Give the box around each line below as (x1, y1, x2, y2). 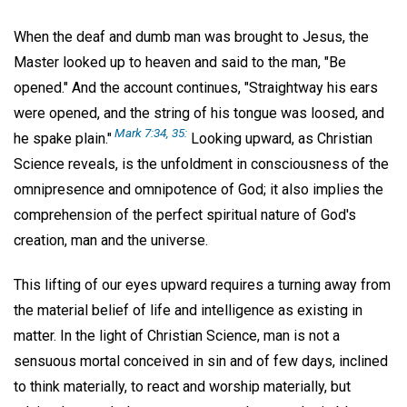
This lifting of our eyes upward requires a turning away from (14, 275, 391, 293)
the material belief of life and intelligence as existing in (14, 301, 362, 319)
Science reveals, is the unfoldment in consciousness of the (14, 154, 389, 173)
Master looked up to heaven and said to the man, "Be (14, 53, 346, 71)
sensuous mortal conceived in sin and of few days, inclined (14, 352, 388, 370)
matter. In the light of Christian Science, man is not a (14, 326, 340, 344)
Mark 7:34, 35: (114, 125, 187, 141)
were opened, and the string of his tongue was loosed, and (14, 104, 384, 122)
